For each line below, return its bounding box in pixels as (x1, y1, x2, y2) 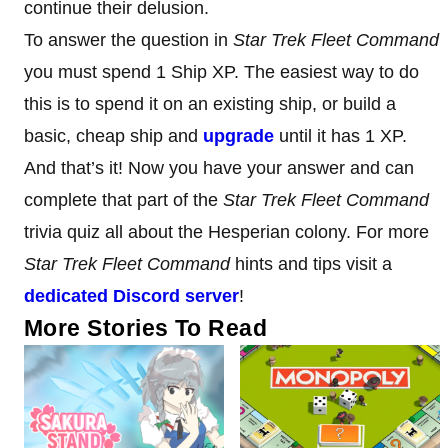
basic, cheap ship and (24, 125, 203, 146)
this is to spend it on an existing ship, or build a (24, 93, 396, 114)
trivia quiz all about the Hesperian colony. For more (24, 221, 429, 242)
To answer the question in (24, 29, 233, 50)
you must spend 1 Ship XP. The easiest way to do (24, 61, 419, 82)
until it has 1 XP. (274, 125, 407, 146)
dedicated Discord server (24, 285, 239, 306)
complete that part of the (24, 189, 223, 210)
